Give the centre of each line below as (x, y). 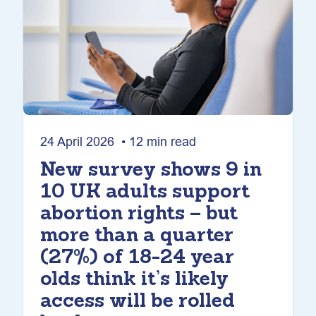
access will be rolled (138, 302)
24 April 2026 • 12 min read (118, 141)
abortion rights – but (139, 214)
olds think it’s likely (134, 280)
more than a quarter (137, 236)
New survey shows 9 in (151, 171)
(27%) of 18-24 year (137, 258)
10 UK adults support (145, 193)
